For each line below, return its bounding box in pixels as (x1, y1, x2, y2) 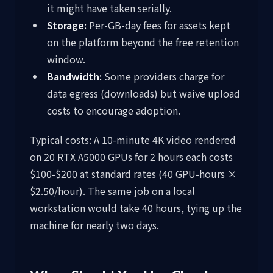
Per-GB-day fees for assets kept (87, 18, 230, 32)
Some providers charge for (102, 69, 224, 83)
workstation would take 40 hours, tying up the (30, 200, 242, 215)
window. (47, 52, 85, 66)
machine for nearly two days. (30, 218, 159, 232)
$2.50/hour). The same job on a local (30, 183, 195, 198)
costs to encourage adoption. (47, 103, 180, 118)
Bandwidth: (47, 69, 102, 83)
